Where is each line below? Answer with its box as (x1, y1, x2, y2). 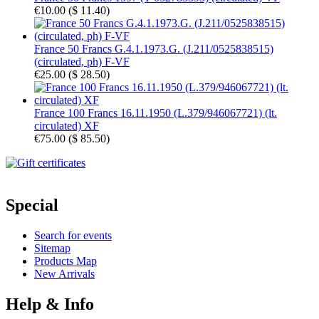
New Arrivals (34, 268, 95, 281)
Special (6, 196, 58, 215)
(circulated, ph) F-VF (34, 55, 130, 68)
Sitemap (34, 242, 70, 255)
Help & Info (6, 295, 94, 314)
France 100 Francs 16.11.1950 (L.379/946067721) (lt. (34, 106, 277, 119)
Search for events (34, 229, 112, 242)
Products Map (34, 255, 97, 268)
